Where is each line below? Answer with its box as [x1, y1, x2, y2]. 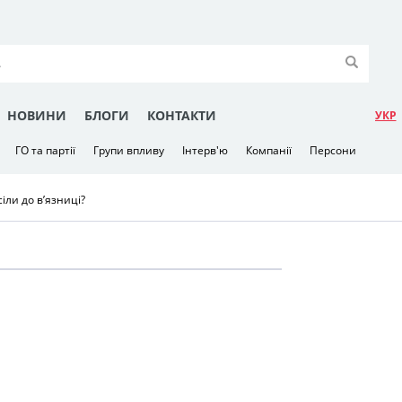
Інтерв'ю [182, 143, 228, 158]
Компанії [246, 143, 292, 158]
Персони [310, 143, 356, 158]
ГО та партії [15, 143, 75, 158]
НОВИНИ [7, 106, 66, 124]
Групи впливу [93, 143, 164, 158]
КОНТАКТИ [147, 106, 216, 124]
